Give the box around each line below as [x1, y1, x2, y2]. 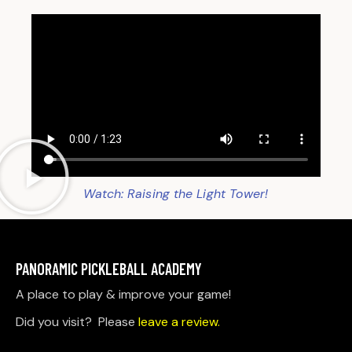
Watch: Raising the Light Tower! [83, 185, 269, 203]
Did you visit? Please [16, 313, 138, 331]
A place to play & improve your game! [16, 285, 231, 302]
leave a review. [138, 313, 220, 331]
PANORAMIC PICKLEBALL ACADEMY [16, 258, 202, 278]
